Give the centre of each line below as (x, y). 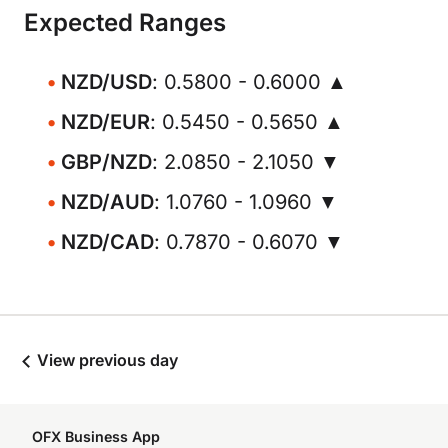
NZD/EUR (105, 122)
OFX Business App (96, 436)
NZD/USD (106, 82)
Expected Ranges (125, 22)
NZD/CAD (107, 242)
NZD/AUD (107, 202)
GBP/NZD (106, 162)
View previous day (105, 360)
